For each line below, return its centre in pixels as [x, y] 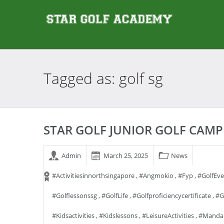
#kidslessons [118, 215]
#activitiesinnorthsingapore [93, 175]
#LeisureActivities [168, 215]
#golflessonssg [74, 195]
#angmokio [156, 175]
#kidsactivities [73, 215]
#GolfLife [115, 195]
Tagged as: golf [94, 78]
